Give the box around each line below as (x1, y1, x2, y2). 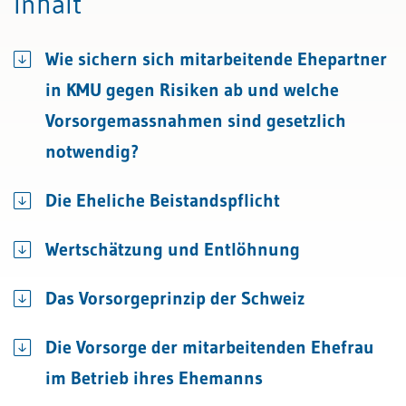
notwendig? (45, 140, 139, 162)
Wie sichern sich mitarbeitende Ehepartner (45, 48, 387, 70)
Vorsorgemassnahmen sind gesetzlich (45, 110, 346, 131)
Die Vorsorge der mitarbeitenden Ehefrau (45, 336, 374, 358)
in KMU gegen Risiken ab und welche (45, 79, 339, 101)
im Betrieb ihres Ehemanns (45, 367, 263, 389)
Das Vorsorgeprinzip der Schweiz (45, 287, 304, 309)
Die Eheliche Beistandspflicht (45, 189, 280, 211)
